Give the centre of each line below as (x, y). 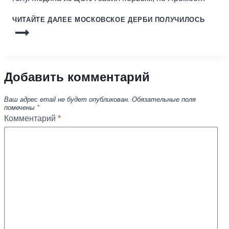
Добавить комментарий (77, 77)
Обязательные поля (164, 99)
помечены (20, 107)
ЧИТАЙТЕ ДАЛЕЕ (42, 20)
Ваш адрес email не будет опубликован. (67, 99)
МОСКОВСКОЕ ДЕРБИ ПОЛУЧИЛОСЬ (139, 20)
